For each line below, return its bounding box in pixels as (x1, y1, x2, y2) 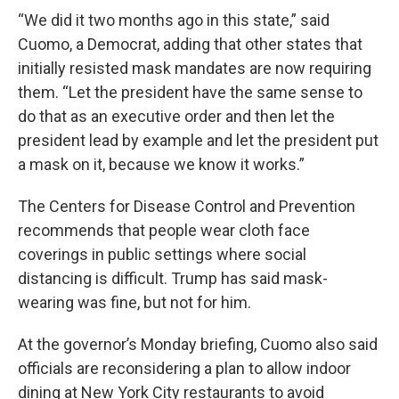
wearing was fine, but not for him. (18, 293, 251, 313)
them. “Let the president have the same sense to (18, 83, 362, 102)
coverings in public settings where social (18, 245, 306, 265)
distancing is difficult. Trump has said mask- (18, 269, 328, 289)
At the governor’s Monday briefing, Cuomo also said (18, 335, 378, 354)
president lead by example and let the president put (18, 131, 379, 151)
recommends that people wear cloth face (18, 221, 310, 240)
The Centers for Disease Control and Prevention (18, 197, 355, 216)
